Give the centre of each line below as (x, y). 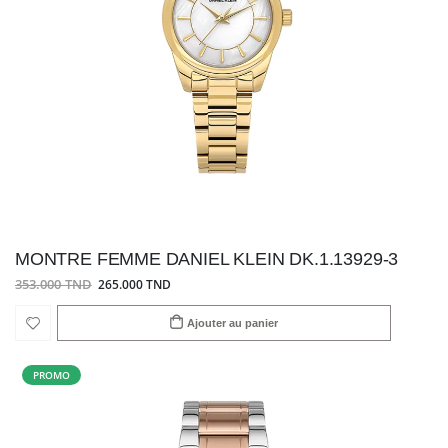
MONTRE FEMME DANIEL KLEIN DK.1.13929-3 (207, 258)
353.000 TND (53, 285)
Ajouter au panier (233, 322)
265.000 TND (134, 284)
